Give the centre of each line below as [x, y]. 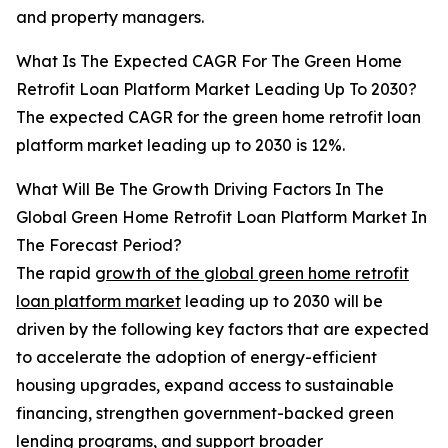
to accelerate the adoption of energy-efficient [196, 357]
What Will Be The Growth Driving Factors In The [200, 189]
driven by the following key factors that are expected [222, 329]
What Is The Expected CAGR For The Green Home [209, 61]
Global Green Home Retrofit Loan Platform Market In [221, 217]
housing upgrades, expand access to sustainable [205, 385]
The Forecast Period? [99, 245]
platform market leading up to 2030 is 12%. [180, 145]
